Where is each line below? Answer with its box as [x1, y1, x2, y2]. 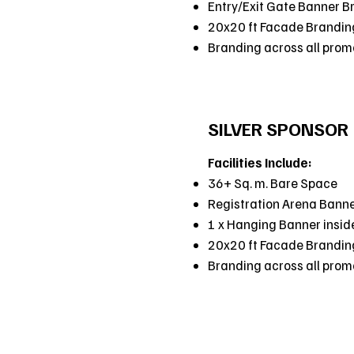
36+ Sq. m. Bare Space [208, 175, 338, 192]
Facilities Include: [208, 154, 313, 171]
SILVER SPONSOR [208, 117, 349, 141]
